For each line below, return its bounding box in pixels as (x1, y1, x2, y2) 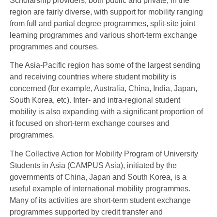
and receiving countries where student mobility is (10, 73, 176, 81)
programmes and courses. (10, 42, 99, 51)
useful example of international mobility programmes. (10, 184, 190, 193)
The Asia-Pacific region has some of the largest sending (10, 61, 201, 70)
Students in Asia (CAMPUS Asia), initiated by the (10, 161, 177, 170)
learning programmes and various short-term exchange (10, 31, 197, 39)
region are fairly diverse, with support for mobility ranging (10, 7, 203, 16)
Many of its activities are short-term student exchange (10, 196, 191, 204)
